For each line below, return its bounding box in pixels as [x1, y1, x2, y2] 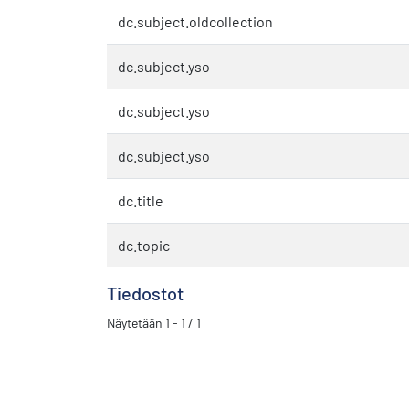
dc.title [118, 191, 163, 209]
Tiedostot [107, 281, 184, 304]
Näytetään [107, 314, 165, 330]
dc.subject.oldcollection [118, 12, 273, 30]
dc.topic [118, 236, 170, 254]
